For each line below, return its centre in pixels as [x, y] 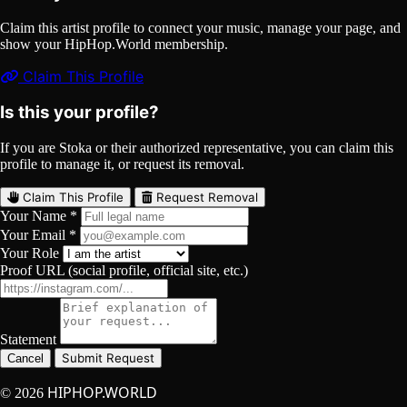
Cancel [25, 359]
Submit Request [108, 358]
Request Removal [205, 198]
